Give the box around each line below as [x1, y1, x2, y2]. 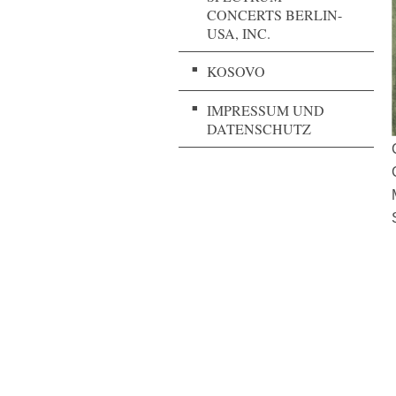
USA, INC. [207, 23, 270, 42]
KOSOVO [207, 62, 265, 81]
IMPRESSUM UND [207, 100, 324, 119]
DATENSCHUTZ [207, 118, 311, 138]
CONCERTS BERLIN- [207, 4, 342, 24]
